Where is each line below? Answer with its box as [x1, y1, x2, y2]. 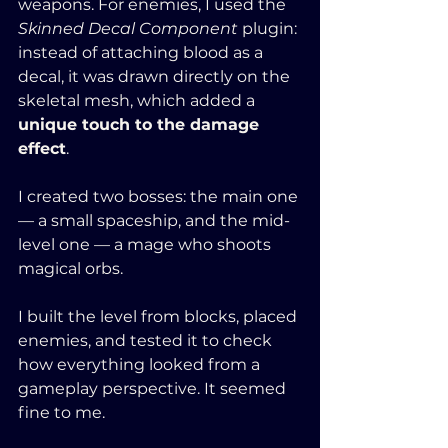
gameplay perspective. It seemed [18, 378, 290, 398]
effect [18, 138, 66, 158]
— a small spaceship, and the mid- [18, 210, 290, 230]
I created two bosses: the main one [18, 186, 302, 206]
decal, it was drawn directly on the [18, 66, 294, 86]
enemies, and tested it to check [18, 330, 276, 350]
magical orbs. [18, 258, 123, 278]
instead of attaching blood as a [18, 42, 267, 62]
